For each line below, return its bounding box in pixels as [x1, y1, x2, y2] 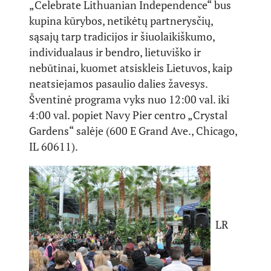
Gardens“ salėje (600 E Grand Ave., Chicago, [29, 123, 237, 138]
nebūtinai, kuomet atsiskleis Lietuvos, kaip [29, 60, 232, 75]
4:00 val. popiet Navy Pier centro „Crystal [29, 108, 227, 122]
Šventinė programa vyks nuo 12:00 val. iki [29, 92, 229, 106]
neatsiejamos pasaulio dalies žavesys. [29, 76, 207, 91]
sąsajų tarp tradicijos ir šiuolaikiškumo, [29, 29, 215, 44]
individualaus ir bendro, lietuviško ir [29, 45, 201, 59]
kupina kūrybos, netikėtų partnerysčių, [29, 13, 213, 28]
